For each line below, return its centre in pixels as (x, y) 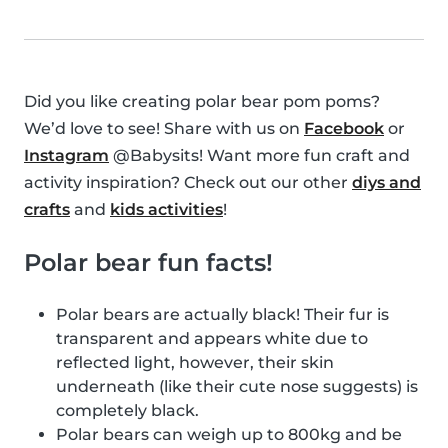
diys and (386, 182)
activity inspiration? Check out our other (188, 182)
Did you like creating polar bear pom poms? (202, 101)
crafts (47, 209)
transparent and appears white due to (212, 338)
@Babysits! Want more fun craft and (259, 155)
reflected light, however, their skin (195, 362)
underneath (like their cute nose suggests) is (237, 386)
